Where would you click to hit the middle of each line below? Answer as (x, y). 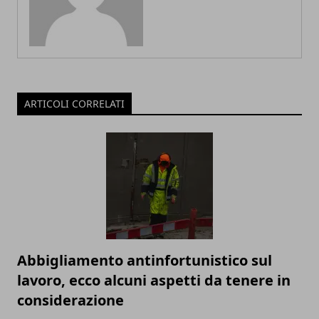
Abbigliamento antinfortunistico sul (145, 261)
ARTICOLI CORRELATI (74, 104)
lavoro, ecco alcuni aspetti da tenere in (154, 281)
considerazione (70, 300)
